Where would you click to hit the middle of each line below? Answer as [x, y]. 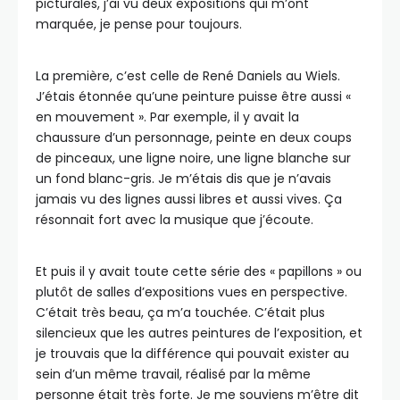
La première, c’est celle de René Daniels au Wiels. [188, 75]
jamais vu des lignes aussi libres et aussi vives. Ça [189, 199]
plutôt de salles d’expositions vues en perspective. [192, 292]
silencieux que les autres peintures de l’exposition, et [199, 333]
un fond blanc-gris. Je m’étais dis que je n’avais [183, 178]
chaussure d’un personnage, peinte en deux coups [194, 137]
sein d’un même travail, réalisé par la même [173, 374]
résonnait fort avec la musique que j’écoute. [175, 219]
